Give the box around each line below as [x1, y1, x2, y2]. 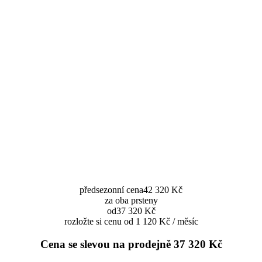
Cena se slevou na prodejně [40, 238, 171, 251]
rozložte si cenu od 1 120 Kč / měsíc [64, 216, 198, 227]
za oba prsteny [104, 195, 158, 206]
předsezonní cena [80, 185, 143, 195]
